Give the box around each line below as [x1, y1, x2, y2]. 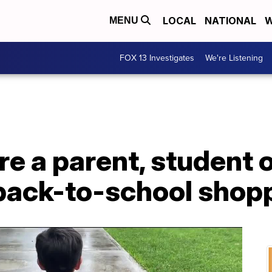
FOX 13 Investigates [120, 51, 194, 64]
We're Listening [205, 51, 263, 64]
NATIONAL [205, 15, 256, 27]
